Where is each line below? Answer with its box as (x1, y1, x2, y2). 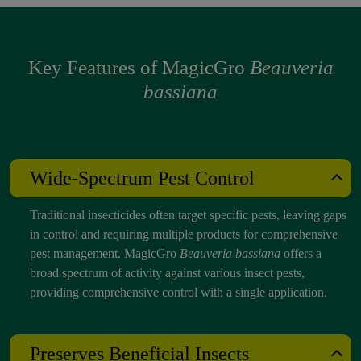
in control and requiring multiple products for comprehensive (30, 226, 338, 241)
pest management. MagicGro (30, 246, 180, 260)
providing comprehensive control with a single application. (30, 284, 327, 299)
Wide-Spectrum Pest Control (30, 167, 255, 189)
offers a (284, 246, 322, 260)
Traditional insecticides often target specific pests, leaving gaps (30, 207, 346, 222)
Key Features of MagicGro (27, 56, 250, 78)
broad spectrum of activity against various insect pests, (30, 265, 305, 280)
